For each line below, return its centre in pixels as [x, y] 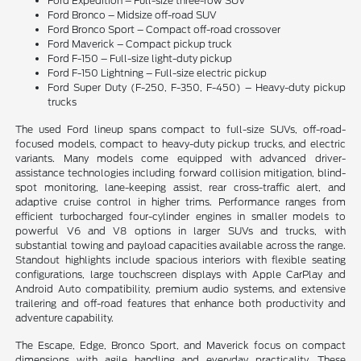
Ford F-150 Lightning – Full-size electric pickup [158, 73]
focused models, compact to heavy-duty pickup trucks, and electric [180, 144]
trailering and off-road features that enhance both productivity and [180, 304]
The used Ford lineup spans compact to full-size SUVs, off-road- [180, 130]
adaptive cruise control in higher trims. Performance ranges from [180, 202]
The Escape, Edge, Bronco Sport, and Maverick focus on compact [180, 346]
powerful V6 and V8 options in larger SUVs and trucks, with [180, 231]
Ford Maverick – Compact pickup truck [140, 44]
